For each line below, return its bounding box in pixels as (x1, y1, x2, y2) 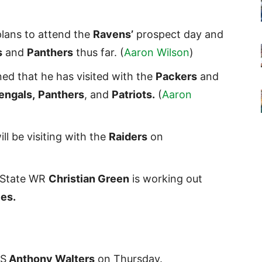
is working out (129, 173, 202, 185)
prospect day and (133, 28, 223, 41)
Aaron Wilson (124, 46, 189, 59)
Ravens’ (93, 28, 133, 41)
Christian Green (49, 173, 129, 185)
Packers (156, 70, 197, 83)
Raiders (109, 130, 147, 143)
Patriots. (112, 88, 155, 101)
